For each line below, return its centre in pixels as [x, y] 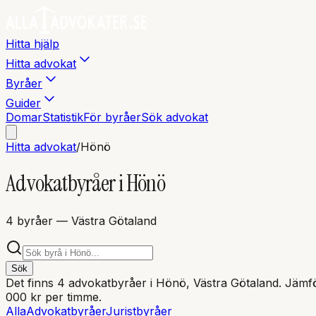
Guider [23, 103]
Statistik [63, 117]
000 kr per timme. [54, 297]
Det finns [31, 282]
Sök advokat [175, 117]
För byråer [112, 117]
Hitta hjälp [32, 44]
